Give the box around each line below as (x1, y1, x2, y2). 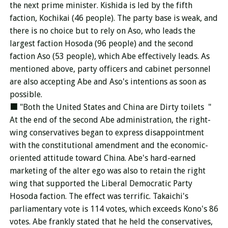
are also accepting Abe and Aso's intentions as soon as (9, 77, 206, 87)
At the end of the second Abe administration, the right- (9, 115, 211, 125)
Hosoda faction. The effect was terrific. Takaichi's (9, 191, 188, 201)
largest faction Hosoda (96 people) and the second (9, 39, 193, 48)
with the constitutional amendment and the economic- (9, 140, 208, 150)
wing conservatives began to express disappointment (9, 128, 204, 137)
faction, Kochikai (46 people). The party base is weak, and (9, 13, 218, 23)
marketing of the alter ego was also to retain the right (9, 166, 206, 176)
